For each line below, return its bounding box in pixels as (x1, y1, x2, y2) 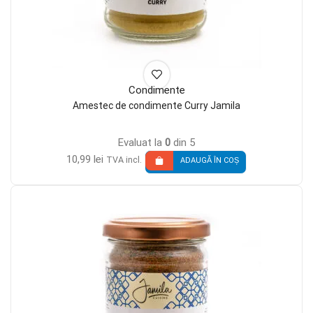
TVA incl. (106, 154, 142, 165)
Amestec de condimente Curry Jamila (73, 100, 240, 112)
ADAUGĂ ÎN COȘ (180, 156, 239, 166)
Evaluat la (118, 136, 165, 149)
